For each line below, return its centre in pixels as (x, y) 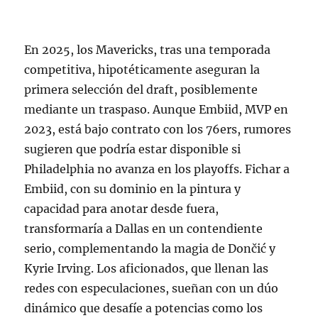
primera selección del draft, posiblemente (141, 89)
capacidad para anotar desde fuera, (122, 208)
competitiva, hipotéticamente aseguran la (142, 69)
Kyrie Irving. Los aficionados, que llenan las (147, 268)
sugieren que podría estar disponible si (133, 149)
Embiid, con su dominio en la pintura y (133, 188)
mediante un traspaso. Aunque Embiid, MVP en (157, 109)
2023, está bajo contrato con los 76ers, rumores (158, 129)
